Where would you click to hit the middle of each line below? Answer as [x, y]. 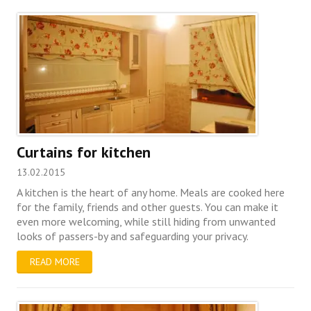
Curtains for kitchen [84, 152]
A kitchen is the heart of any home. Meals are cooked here [151, 192]
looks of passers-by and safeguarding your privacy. [133, 236]
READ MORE [54, 262]
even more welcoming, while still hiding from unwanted [146, 221]
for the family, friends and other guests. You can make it [148, 207]
